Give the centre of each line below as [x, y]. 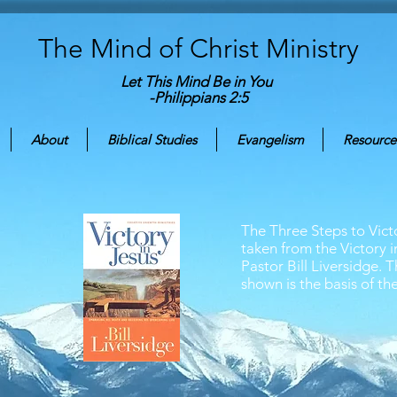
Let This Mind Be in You [200, 82]
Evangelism [270, 140]
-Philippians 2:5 [198, 97]
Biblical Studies [152, 140]
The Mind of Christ [152, 49]
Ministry [312, 49]
